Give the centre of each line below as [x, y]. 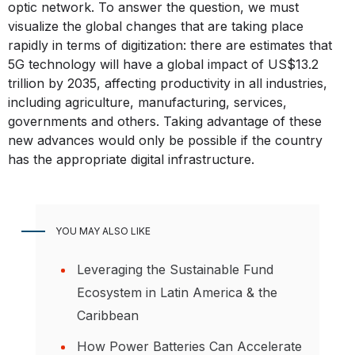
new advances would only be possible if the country [165, 140]
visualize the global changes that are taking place [156, 26]
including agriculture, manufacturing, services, [147, 102]
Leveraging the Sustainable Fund [175, 269]
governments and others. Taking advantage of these [165, 121]
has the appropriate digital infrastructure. [131, 159]
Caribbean [108, 315]
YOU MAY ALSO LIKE [103, 231]
